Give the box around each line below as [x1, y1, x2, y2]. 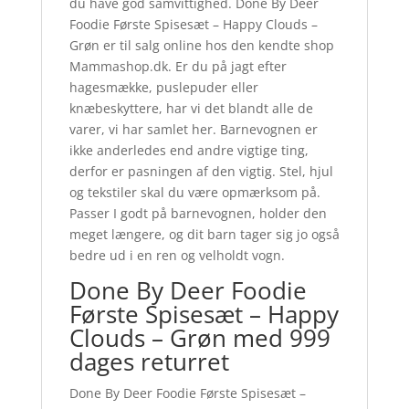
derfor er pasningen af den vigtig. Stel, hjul [68, 163, 333, 181]
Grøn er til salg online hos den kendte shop [68, 37, 334, 55]
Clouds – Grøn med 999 [68, 321, 330, 355]
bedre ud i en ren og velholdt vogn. [68, 246, 285, 265]
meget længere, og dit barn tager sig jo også [68, 225, 340, 244]
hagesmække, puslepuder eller [68, 79, 258, 97]
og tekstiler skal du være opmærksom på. [68, 184, 320, 202]
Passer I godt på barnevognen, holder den [68, 204, 327, 223]
